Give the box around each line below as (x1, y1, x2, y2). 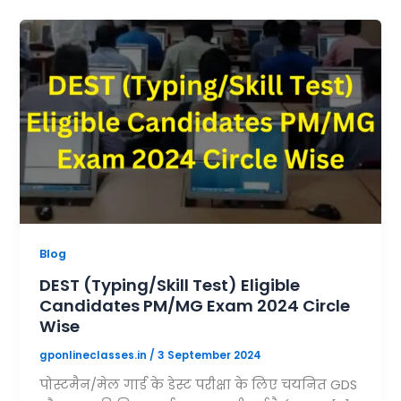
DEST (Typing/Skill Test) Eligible (39, 274, 301, 297)
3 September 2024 (158, 347, 262, 363)
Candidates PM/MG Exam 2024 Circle (39, 294, 351, 318)
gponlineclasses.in (39, 347, 150, 363)
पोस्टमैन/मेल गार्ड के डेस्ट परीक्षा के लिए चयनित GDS (39, 375, 358, 394)
